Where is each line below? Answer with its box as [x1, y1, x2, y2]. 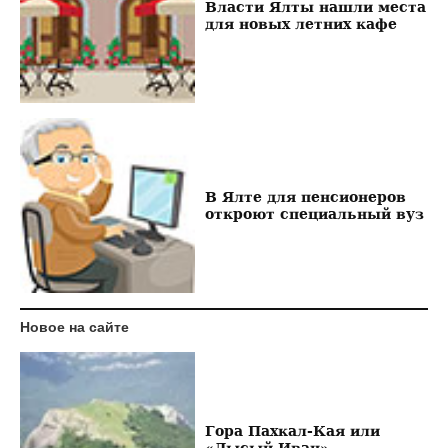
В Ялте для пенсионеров [204, 188, 406, 206]
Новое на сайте [20, 318, 129, 335]
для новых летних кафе [204, 15, 397, 33]
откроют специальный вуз [204, 205, 424, 223]
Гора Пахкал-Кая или [204, 422, 380, 440]
